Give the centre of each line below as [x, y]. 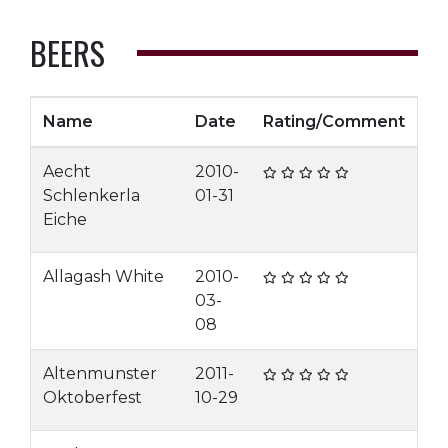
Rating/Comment [334, 121]
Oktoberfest [92, 397]
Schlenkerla [91, 195]
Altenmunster [100, 373]
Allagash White [103, 276]
